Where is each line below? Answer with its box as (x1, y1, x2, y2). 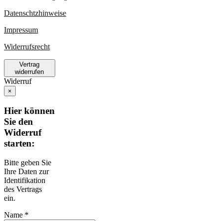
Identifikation (4, 176, 45, 184)
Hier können (4, 105, 55, 116)
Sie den (4, 116, 33, 127)
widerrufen (15, 68, 44, 76)
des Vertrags (4, 184, 42, 193)
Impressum (4, 26, 38, 35)
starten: (4, 138, 35, 148)
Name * (4, 210, 29, 219)
